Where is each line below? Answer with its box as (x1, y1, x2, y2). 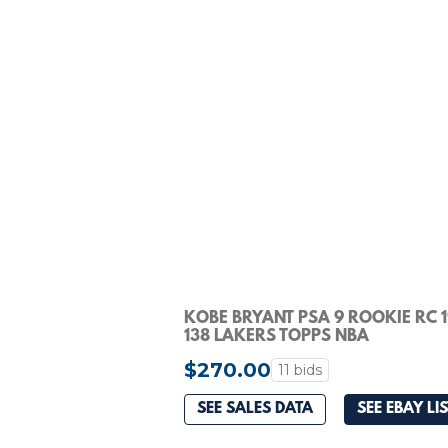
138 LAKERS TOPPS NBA (184, 326, 369, 346)
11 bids (278, 360, 322, 379)
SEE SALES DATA (197, 400, 313, 419)
